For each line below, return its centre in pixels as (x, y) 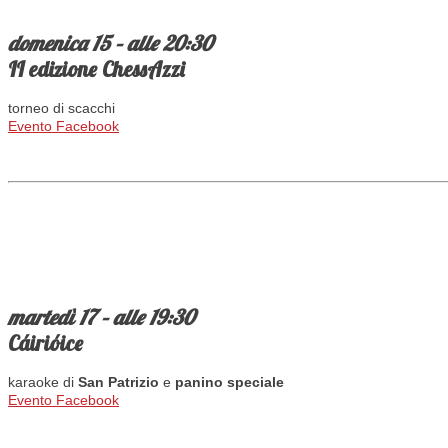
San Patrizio (120, 382)
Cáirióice (45, 343)
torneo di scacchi (61, 108)
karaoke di (43, 382)
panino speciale (229, 382)
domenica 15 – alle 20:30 (110, 42)
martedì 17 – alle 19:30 (101, 317)
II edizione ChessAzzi (96, 68)
